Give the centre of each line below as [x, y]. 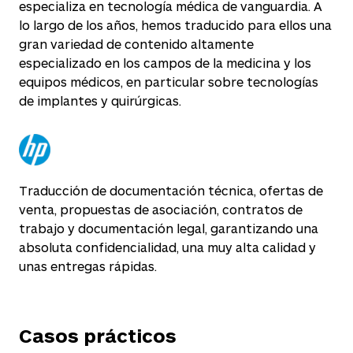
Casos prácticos [98, 335]
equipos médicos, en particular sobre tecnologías [169, 82]
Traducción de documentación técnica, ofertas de [171, 190]
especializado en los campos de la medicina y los [165, 63]
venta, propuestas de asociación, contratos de [161, 209]
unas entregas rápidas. [88, 266]
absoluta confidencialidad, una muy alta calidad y [167, 247]
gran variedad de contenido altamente [136, 44]
